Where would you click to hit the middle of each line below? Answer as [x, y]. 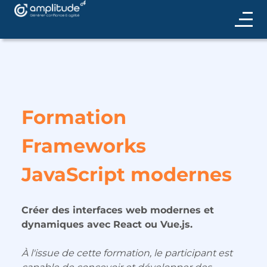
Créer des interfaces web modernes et [118, 210]
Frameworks [84, 146]
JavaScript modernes [127, 174]
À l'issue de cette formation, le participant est [127, 253]
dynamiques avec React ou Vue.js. [107, 224]
